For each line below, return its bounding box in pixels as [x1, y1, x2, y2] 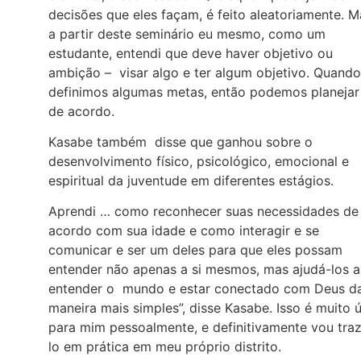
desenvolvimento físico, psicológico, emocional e [48, 152, 349, 169]
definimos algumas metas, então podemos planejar [48, 83, 359, 100]
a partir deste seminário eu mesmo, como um [48, 25, 326, 42]
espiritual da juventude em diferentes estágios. [48, 172, 334, 189]
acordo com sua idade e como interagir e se [48, 222, 319, 239]
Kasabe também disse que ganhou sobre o [48, 133, 313, 150]
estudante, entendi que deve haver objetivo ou [48, 44, 333, 61]
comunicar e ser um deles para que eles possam [48, 242, 342, 259]
